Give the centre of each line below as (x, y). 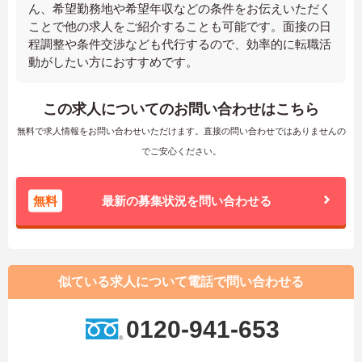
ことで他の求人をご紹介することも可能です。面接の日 (180, 27)
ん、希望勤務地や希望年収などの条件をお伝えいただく (180, 9)
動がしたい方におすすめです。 (113, 62)
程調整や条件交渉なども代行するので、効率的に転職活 (180, 44)
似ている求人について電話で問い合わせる (181, 282)
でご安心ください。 (181, 152)
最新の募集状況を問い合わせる (187, 201)
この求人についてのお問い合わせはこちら (181, 109)
